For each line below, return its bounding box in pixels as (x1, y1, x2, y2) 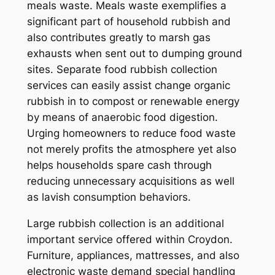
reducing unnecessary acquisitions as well (26, 175, 234, 188)
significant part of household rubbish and (26, 15, 231, 28)
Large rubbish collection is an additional (26, 217, 224, 230)
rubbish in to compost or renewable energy (26, 95, 239, 108)
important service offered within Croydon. (26, 233, 233, 246)
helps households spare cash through (26, 159, 212, 172)
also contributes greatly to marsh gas (26, 31, 211, 44)
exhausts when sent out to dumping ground (26, 47, 242, 60)
